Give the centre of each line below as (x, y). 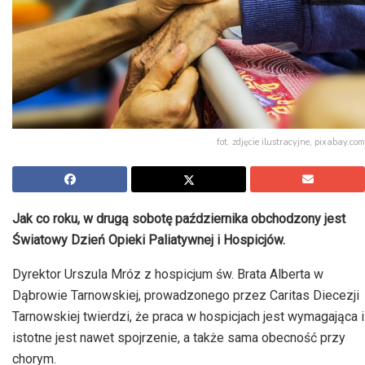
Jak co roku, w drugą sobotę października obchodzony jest (179, 219)
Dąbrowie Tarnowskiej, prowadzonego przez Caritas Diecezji (186, 296)
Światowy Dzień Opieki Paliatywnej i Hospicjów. (149, 240)
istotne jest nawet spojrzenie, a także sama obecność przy (179, 338)
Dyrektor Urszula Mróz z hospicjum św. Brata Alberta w (168, 275)
